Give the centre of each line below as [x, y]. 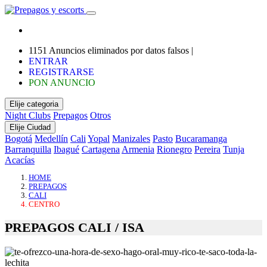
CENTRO [44, 204]
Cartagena [101, 149]
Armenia [138, 149]
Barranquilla [28, 149]
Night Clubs [28, 115]
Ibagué [66, 149]
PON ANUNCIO [62, 83]
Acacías [20, 160]
